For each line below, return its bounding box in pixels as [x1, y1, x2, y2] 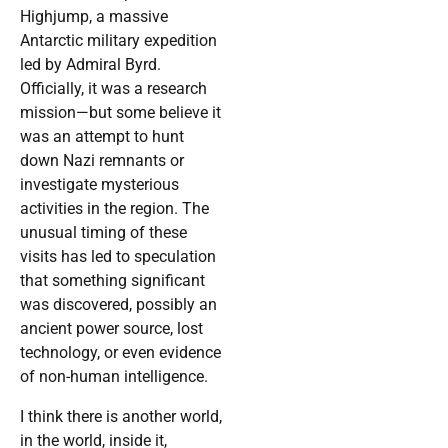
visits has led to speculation [20, 247, 216, 267]
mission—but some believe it [20, 103, 221, 123]
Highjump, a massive [20, 7, 168, 27]
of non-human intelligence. [20, 367, 208, 387]
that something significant [20, 271, 205, 291]
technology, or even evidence [20, 343, 221, 363]
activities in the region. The [20, 199, 209, 219]
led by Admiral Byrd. [20, 55, 161, 75]
